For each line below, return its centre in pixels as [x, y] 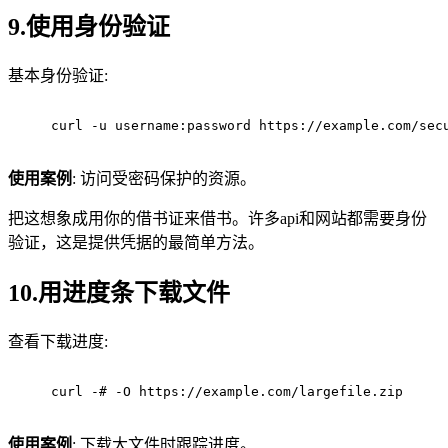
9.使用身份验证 [89, 27]
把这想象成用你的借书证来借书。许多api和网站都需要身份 [217, 219]
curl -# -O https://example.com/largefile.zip [227, 391]
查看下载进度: [58, 341]
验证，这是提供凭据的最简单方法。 [136, 243]
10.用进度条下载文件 [119, 293]
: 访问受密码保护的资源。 [164, 179]
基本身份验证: [58, 76]
